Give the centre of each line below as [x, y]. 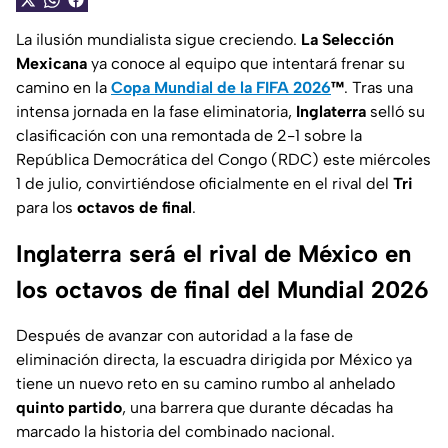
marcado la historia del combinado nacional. [175, 432]
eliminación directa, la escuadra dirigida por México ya [214, 360]
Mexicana [51, 64]
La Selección [347, 40]
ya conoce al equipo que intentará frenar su [246, 64]
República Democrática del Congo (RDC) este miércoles [223, 160]
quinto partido [69, 408]
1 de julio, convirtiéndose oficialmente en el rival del [204, 184]
